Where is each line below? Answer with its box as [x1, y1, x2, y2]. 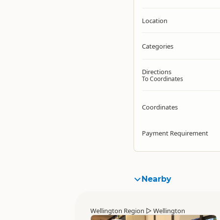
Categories [142, 42, 173, 51]
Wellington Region [90, 206, 144, 215]
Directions [142, 67, 171, 76]
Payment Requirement [142, 129, 208, 137]
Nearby [141, 174, 171, 184]
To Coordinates [142, 75, 183, 83]
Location [142, 16, 167, 25]
